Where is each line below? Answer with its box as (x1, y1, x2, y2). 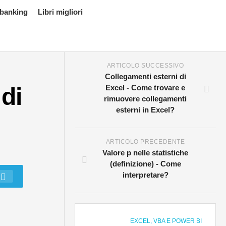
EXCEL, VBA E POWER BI (130, 217, 202, 224)
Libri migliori (38, 8, 83, 16)
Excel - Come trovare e (105, 83, 186, 92)
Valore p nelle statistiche (102, 148, 189, 157)
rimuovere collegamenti (104, 94, 187, 103)
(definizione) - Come (109, 159, 181, 168)
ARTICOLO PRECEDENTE (105, 138, 185, 145)
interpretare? (122, 171, 168, 179)
